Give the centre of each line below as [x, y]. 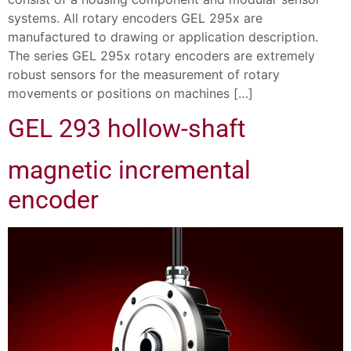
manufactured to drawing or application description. [163, 36]
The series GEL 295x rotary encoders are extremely [161, 55]
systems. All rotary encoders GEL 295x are [135, 18]
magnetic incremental [129, 170]
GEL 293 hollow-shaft [127, 129]
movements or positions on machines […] [130, 93]
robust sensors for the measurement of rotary [144, 74]
